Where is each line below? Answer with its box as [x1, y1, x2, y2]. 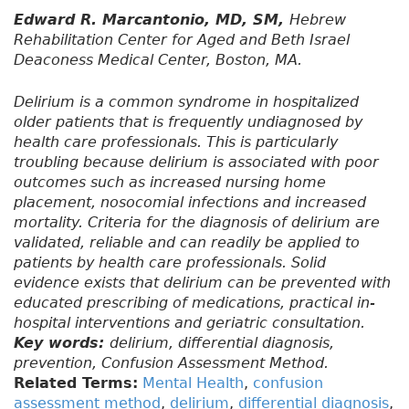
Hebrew [289, 11, 346, 29]
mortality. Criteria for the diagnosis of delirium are [14, 214, 380, 232]
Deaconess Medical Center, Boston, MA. [14, 51, 302, 69]
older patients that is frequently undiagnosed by [14, 113, 362, 131]
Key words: [14, 334, 110, 352]
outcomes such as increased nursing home [14, 173, 326, 192]
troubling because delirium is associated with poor [14, 153, 379, 172]
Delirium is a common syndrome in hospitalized [14, 93, 359, 111]
